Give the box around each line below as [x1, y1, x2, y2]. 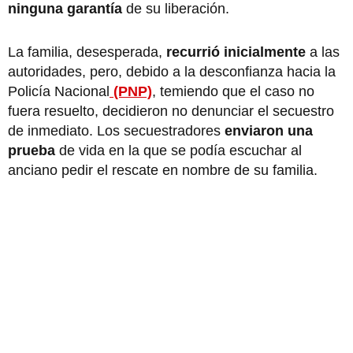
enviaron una [221, 122, 313, 139]
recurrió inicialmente [166, 43, 306, 60]
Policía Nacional [8, 83, 110, 99]
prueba [8, 142, 55, 158]
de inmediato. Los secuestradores [8, 122, 221, 139]
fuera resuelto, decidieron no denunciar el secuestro [8, 102, 334, 119]
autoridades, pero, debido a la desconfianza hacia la [8, 63, 336, 80]
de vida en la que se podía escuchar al [55, 142, 302, 158]
